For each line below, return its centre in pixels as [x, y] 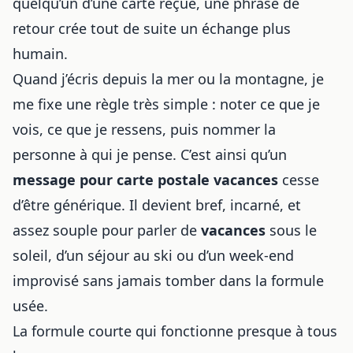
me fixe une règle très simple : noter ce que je [166, 104]
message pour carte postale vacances [145, 180]
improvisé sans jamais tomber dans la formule [168, 281]
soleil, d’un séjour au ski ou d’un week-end [153, 255]
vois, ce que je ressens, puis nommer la [144, 129]
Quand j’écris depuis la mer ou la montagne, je [168, 79]
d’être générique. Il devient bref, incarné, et [157, 205]
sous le [291, 230]
